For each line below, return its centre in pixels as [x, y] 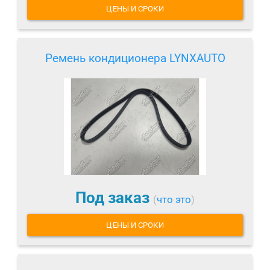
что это [174, 199]
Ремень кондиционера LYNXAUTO [135, 58]
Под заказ [114, 197]
